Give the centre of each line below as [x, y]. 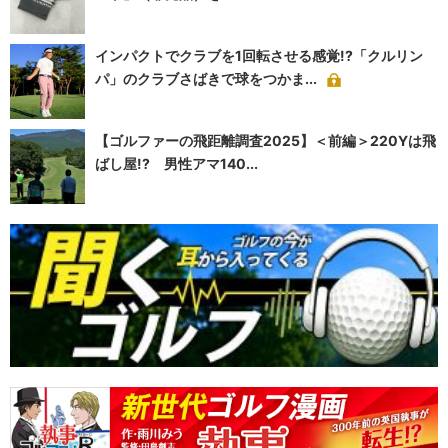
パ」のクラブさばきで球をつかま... [206, 79]
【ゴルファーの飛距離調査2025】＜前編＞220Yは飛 [265, 141]
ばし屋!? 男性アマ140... [176, 164]
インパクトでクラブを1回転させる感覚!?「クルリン [259, 56]
